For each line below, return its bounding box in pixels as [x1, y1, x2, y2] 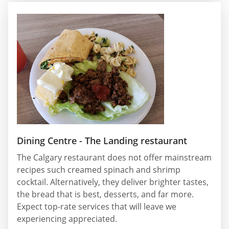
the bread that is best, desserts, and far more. [17, 188, 194, 200]
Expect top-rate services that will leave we [17, 200, 176, 212]
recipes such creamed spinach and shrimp [17, 164, 180, 175]
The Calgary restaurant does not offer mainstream [17, 151, 212, 163]
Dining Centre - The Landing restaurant [17, 134, 187, 147]
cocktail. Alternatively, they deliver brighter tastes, [17, 176, 209, 188]
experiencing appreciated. [17, 213, 117, 224]
